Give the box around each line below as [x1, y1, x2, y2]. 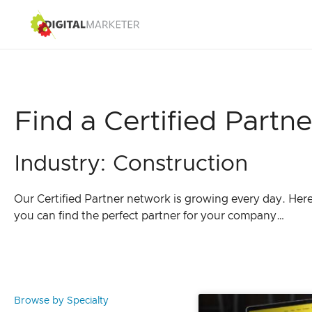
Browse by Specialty [14, 296, 109, 306]
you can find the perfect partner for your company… [14, 210, 285, 221]
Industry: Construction [14, 153, 248, 175]
